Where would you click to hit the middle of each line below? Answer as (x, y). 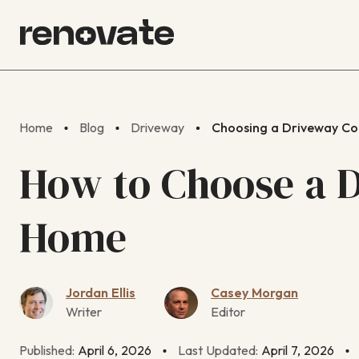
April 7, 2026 (298, 351)
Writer (84, 312)
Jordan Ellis (101, 293)
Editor (228, 312)
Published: (48, 351)
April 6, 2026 (115, 351)
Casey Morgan (254, 293)
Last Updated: (220, 351)
